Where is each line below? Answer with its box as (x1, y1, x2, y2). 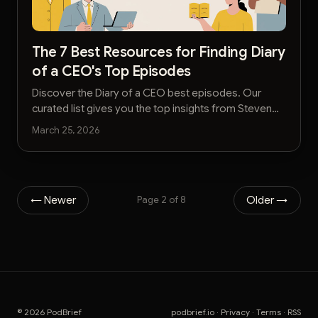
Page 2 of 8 (136, 194, 186, 207)
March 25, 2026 (32, 124, 99, 136)
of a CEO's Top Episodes (32, 62, 191, 80)
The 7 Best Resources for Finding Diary (32, 43, 285, 61)
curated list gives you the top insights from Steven (32, 102, 272, 116)
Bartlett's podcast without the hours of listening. (32, 118, 261, 131)
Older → (246, 193, 288, 207)
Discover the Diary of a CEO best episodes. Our (32, 87, 261, 100)
